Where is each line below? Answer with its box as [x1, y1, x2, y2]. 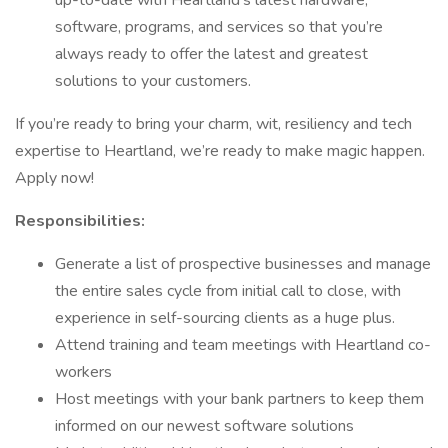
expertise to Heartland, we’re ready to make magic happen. [15, 140, 425, 162]
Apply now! [15, 167, 94, 189]
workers [55, 361, 112, 383]
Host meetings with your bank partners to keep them [55, 388, 424, 410]
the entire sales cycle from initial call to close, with [55, 280, 401, 302]
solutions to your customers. [55, 70, 251, 92]
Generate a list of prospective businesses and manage [55, 253, 431, 275]
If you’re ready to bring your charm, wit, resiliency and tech [15, 113, 412, 135]
